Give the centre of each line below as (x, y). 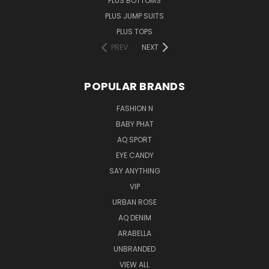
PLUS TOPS (134, 31)
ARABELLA (134, 233)
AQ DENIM (134, 217)
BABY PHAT (134, 124)
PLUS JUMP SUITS (134, 16)
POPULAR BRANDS (134, 86)
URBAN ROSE (134, 202)
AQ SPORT (134, 139)
